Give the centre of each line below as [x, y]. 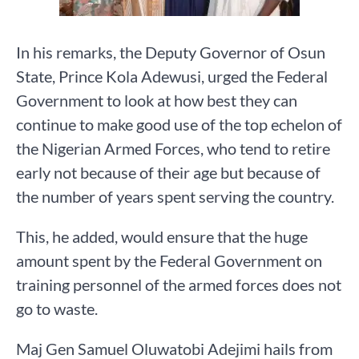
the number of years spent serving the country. [175, 197]
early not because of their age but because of [168, 173]
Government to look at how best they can [157, 101]
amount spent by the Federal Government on [169, 261]
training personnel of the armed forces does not [179, 285]
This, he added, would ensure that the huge [162, 237]
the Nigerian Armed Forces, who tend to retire [173, 149]
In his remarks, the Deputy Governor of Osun [171, 52]
